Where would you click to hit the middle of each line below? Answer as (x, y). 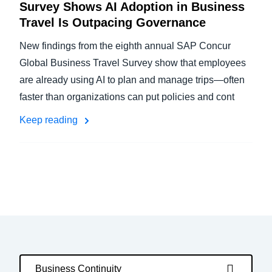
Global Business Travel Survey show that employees (133, 63)
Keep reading (50, 120)
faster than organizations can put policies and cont (127, 97)
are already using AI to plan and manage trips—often (132, 80)
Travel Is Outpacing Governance (113, 22)
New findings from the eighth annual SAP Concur (125, 46)
